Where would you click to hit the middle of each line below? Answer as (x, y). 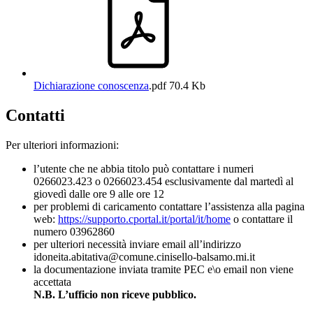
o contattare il (262, 219)
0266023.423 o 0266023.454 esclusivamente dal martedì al (163, 181)
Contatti (35, 115)
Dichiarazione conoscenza (91, 86)
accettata (52, 282)
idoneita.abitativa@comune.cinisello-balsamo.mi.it (144, 256)
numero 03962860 (74, 231)
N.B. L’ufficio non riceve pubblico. (115, 294)
